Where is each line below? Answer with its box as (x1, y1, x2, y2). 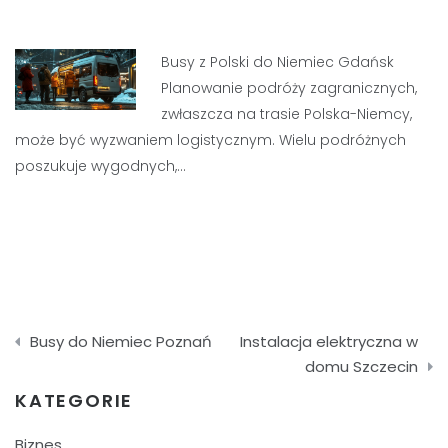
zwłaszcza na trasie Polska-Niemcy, (161, 104, 413, 124)
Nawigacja (14, 309, 151, 345)
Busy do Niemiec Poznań (30, 331, 212, 352)
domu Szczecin (305, 356, 418, 377)
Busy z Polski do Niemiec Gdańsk (161, 52, 395, 72)
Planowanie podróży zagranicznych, (161, 78, 418, 98)
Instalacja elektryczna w (240, 331, 418, 352)
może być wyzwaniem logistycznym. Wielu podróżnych (15, 130, 406, 150)
